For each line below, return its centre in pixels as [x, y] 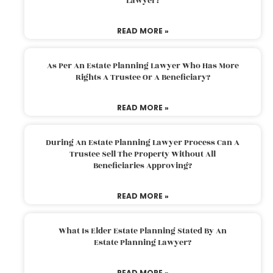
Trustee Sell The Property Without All [143, 154]
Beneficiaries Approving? [143, 165]
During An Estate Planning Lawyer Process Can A [143, 142]
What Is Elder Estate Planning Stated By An [143, 231]
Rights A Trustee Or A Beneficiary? [143, 77]
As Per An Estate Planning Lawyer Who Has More [143, 66]
